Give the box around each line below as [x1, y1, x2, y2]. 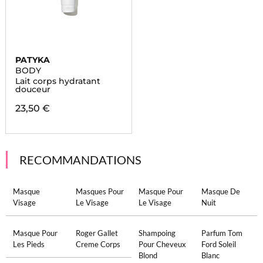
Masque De [201, 187, 241, 196]
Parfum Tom [201, 228, 243, 238]
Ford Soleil [201, 240, 237, 249]
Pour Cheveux [139, 240, 186, 249]
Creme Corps [75, 240, 120, 249]
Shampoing [139, 228, 176, 238]
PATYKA [15, 55, 50, 65]
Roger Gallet [75, 228, 118, 238]
